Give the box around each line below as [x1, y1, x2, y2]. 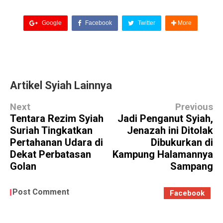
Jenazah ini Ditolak [127, 124, 213, 137]
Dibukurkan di [151, 136, 213, 149]
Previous [175, 102, 213, 113]
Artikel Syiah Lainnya [10, 79, 112, 92]
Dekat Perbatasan [10, 148, 91, 161]
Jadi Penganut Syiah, [117, 112, 213, 125]
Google [40, 19, 62, 27]
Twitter [136, 19, 155, 27]
